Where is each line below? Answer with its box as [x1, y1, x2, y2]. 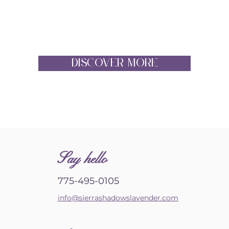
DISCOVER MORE [71, 54, 158, 73]
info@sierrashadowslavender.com [57, 193, 178, 203]
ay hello [67, 151, 107, 169]
